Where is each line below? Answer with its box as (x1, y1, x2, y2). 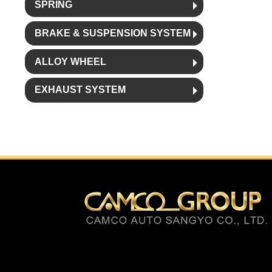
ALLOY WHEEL (34, 56, 106, 67)
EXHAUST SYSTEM (34, 84, 126, 95)
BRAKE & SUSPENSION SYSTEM (34, 27, 191, 38)
